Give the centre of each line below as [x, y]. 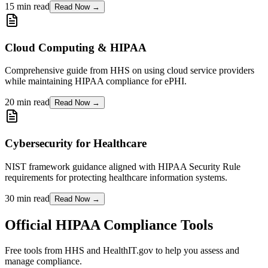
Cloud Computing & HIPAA [76, 47]
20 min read [27, 102]
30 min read [27, 198]
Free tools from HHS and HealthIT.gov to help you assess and [122, 250]
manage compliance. [43, 261]
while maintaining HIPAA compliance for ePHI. [96, 81]
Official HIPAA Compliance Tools [109, 225]
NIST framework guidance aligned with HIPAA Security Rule [123, 166]
